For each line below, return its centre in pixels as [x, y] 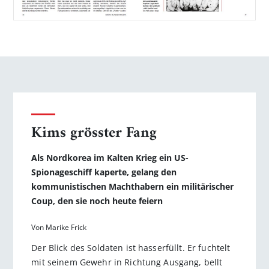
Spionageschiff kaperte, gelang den [104, 172]
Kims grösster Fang [94, 133]
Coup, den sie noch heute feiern [97, 201]
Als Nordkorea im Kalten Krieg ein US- [110, 157]
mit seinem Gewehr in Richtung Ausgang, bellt [127, 262]
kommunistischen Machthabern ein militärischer [133, 186]
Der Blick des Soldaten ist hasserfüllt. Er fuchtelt [131, 247]
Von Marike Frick [59, 227]
